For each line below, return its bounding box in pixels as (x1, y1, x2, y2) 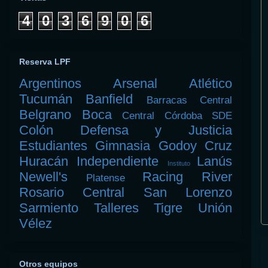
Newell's (19, 169, 68, 185)
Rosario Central (19, 185, 125, 200)
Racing (142, 169, 184, 185)
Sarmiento (19, 200, 78, 216)
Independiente (77, 154, 159, 169)
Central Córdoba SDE (122, 110, 232, 122)
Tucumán (19, 92, 72, 107)
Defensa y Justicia (80, 123, 233, 138)
